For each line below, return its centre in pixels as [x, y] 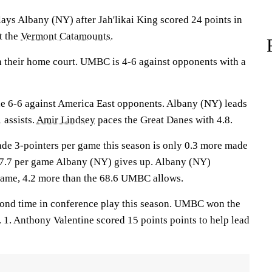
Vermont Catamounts [66, 36]
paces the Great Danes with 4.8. [164, 120]
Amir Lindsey [66, 120]
